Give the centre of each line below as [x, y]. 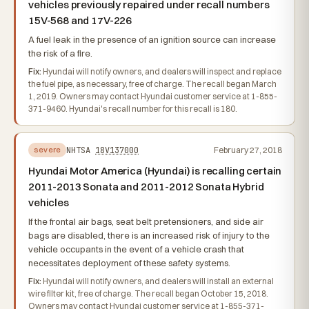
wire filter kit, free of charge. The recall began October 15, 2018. [148, 293]
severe [48, 150]
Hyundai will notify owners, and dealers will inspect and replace [161, 71]
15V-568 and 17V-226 [80, 20]
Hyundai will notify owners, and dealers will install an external [158, 281]
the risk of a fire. [60, 53]
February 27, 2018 [248, 150]
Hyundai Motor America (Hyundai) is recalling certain [155, 171]
